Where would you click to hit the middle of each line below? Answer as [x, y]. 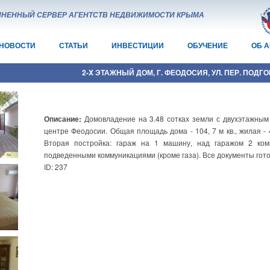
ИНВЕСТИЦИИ [138, 45]
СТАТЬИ [74, 45]
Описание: [64, 119]
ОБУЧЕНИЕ [208, 45]
